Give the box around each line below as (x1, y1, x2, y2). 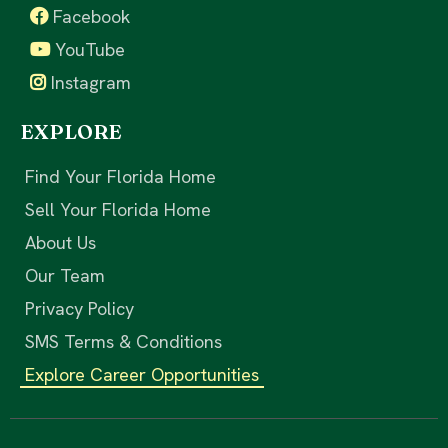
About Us (25, 231, 96, 255)
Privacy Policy (25, 297, 134, 321)
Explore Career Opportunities (25, 363, 259, 387)
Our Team (25, 264, 105, 288)
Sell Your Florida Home (25, 198, 211, 222)
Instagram (51, 71, 131, 95)
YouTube (55, 38, 125, 62)
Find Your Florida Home (25, 165, 216, 189)
